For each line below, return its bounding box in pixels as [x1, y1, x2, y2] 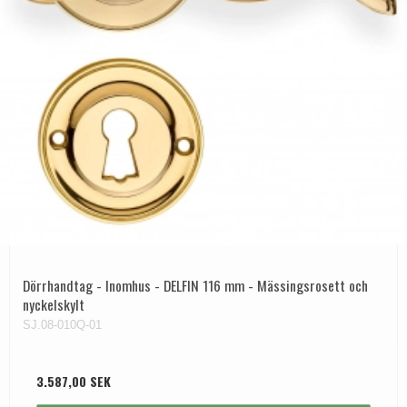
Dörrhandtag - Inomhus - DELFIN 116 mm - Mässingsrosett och [23, 274, 368, 297]
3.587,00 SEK [36, 372, 111, 392]
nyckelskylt [23, 293, 84, 316]
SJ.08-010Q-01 [23, 318, 102, 333]
